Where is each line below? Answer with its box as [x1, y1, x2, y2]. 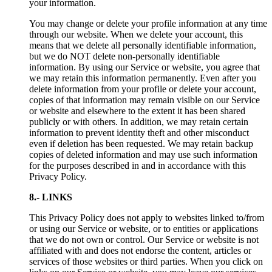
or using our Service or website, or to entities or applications [29, 223, 258, 234]
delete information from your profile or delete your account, [29, 83, 256, 94]
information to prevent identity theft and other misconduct [29, 127, 249, 138]
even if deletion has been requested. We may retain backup [29, 138, 253, 149]
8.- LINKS [29, 191, 72, 202]
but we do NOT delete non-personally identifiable [29, 50, 220, 61]
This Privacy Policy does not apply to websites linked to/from [29, 212, 264, 223]
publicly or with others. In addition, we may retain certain [29, 116, 248, 127]
